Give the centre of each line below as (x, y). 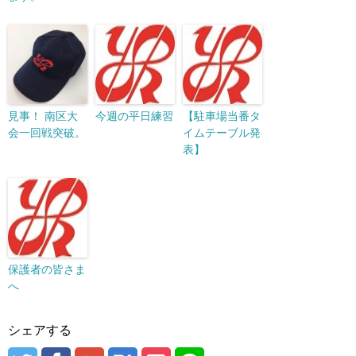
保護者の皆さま (47, 269)
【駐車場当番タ (222, 116)
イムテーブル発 (222, 133)
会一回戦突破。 (47, 133)
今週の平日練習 (134, 116)
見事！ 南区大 (43, 116)
